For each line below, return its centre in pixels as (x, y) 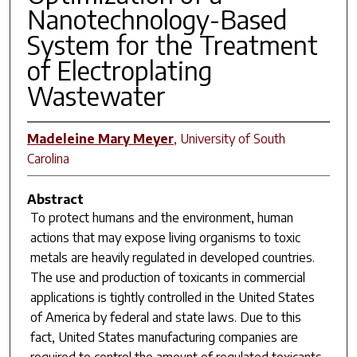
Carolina (48, 158)
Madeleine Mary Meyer (100, 138)
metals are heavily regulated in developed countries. (172, 257)
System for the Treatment (172, 44)
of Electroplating (119, 70)
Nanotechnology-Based (157, 19)
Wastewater (96, 95)
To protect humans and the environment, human (161, 217)
